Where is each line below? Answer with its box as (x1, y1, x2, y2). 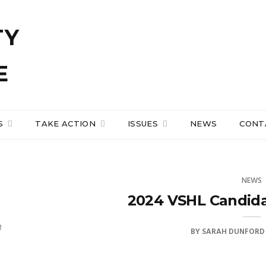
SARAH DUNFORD (202, 226, 265, 238)
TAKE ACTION (35, 119, 99, 128)
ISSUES (128, 119, 161, 128)
